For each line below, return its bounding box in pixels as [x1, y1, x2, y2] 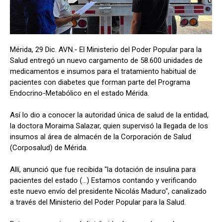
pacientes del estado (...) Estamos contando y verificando [10, 175, 197, 185]
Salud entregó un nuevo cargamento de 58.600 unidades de [10, 55, 203, 65]
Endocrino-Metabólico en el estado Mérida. [10, 88, 149, 98]
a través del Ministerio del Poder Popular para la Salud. [10, 197, 186, 207]
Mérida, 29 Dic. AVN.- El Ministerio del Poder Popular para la [10, 45, 202, 54]
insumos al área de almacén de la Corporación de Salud [10, 132, 191, 141]
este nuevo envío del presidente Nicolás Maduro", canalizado [10, 186, 207, 196]
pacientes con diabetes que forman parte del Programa [10, 77, 190, 87]
